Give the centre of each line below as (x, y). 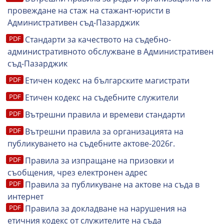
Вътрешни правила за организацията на (104, 131)
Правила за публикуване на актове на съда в (112, 184)
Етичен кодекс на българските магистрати (107, 80)
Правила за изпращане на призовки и (99, 160)
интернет (25, 196)
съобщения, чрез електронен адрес (77, 172)
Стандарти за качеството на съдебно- (98, 39)
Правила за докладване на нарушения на (106, 208)
